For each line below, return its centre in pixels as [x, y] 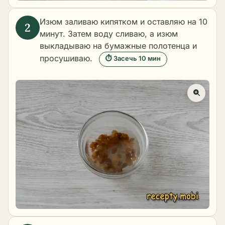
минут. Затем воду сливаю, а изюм [109, 34]
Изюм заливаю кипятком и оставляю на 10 [124, 22]
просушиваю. [66, 59]
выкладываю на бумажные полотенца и [118, 46]
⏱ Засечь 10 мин [133, 58]
